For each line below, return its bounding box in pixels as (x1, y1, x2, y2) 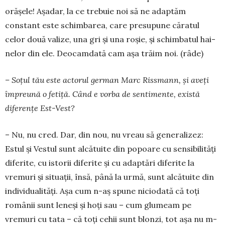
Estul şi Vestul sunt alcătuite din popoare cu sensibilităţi (5, 143, 216, 154)
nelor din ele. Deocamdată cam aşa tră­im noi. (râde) (5, 48, 203, 58)
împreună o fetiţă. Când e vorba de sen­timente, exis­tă (5, 88, 200, 99)
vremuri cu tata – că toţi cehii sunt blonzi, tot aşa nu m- (5, 213, 217, 224)
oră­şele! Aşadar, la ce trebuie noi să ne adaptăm (5, 6, 186, 16)
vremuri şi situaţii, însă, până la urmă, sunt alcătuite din (5, 171, 214, 182)
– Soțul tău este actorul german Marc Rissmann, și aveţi (5, 74, 209, 85)
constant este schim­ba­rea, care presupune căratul (5, 20, 199, 30)
